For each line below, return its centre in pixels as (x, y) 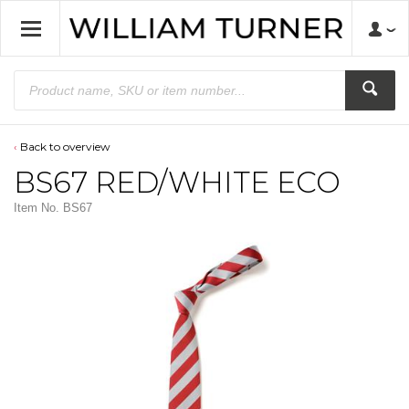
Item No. (37, 208)
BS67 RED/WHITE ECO (177, 182)
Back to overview (65, 147)
